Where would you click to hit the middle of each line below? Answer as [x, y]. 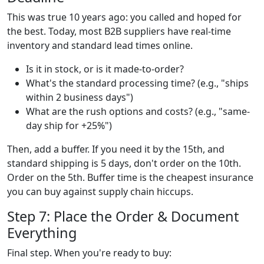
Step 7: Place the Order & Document [123, 216]
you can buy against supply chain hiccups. [100, 191]
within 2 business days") [80, 97]
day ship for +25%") [69, 125]
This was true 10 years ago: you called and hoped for [124, 17]
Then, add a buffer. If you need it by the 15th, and [116, 149]
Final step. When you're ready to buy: [89, 253]
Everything [42, 232]
